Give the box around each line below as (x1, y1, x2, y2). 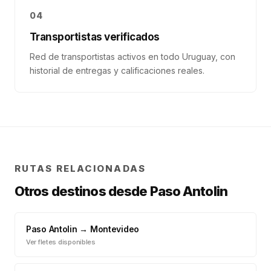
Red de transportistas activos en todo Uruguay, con (30, 51, 235, 62)
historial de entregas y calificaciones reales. (30, 65, 204, 76)
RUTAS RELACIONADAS (15, 163, 146, 174)
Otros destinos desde (15, 183, 150, 199)
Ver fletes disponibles (26, 238, 96, 246)
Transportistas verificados (30, 31, 160, 43)
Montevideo (90, 224, 140, 234)
